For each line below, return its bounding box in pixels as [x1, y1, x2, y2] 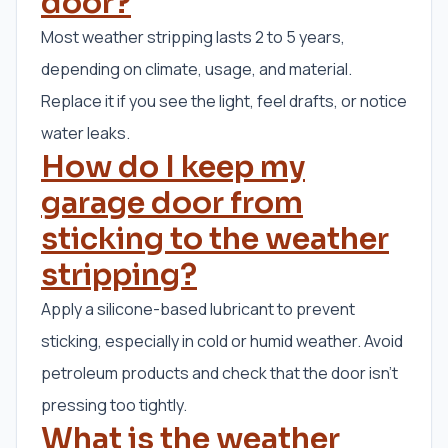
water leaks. [41, 122, 130, 145]
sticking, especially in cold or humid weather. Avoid [41, 330, 403, 353]
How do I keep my [41, 148, 305, 187]
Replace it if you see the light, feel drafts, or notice [41, 90, 407, 113]
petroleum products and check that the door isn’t [41, 362, 398, 385]
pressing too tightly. [41, 394, 187, 417]
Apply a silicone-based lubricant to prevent [41, 298, 355, 321]
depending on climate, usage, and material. [41, 58, 352, 81]
